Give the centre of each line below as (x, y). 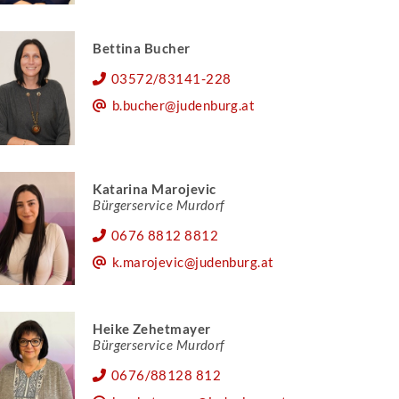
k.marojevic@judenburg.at (193, 261)
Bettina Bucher (142, 49)
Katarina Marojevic (155, 188)
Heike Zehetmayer (152, 328)
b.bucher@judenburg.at (183, 106)
